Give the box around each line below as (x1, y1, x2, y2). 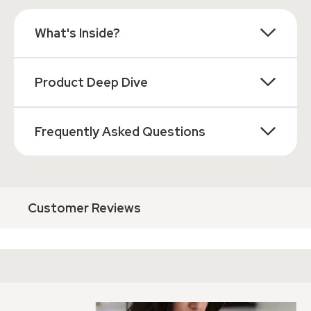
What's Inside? (35, 24, 120, 41)
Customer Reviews (28, 199, 141, 216)
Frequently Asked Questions (35, 123, 205, 140)
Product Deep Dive (35, 74, 148, 90)
